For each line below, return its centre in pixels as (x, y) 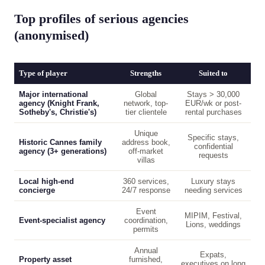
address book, (146, 142)
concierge (37, 190)
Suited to (213, 73)
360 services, (146, 181)
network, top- (146, 103)
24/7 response (146, 190)
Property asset (45, 259)
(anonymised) (51, 35)
